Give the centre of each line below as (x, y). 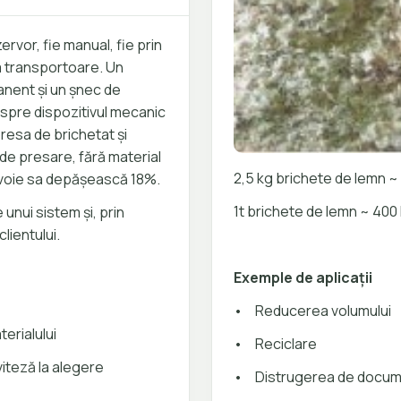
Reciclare (286, 344)
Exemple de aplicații (303, 278)
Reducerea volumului (323, 311)
